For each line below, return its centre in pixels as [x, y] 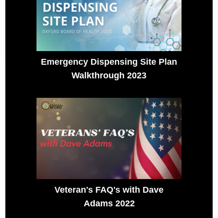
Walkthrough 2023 [109, 75]
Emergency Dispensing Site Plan [109, 62]
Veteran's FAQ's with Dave [109, 190]
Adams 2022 [109, 203]
